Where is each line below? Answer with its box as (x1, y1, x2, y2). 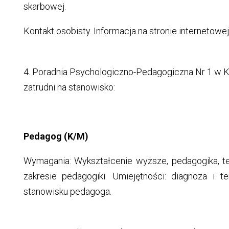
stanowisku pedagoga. (23, 186, 111, 197)
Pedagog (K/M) (23, 131, 88, 142)
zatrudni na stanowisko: (23, 82, 115, 93)
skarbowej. (23, 1, 66, 12)
